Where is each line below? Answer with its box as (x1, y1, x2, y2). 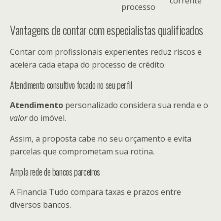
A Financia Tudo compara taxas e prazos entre (10, 186, 181, 197)
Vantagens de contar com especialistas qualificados (10, 20, 203, 38)
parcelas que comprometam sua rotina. (10, 146, 154, 157)
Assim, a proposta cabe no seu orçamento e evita (10, 133, 191, 144)
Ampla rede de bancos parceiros (10, 164, 100, 178)
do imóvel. (27, 112, 66, 123)
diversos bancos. (10, 199, 71, 210)
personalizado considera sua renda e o (63, 99, 208, 110)
